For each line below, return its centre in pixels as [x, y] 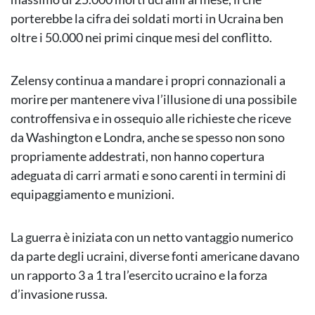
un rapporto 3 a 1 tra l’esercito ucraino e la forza [139, 275]
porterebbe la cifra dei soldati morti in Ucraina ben [147, 19]
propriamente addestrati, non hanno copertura [137, 156]
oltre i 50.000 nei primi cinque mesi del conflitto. [141, 38]
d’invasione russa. [59, 294]
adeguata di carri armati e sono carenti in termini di [148, 175]
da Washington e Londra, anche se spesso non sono [148, 137]
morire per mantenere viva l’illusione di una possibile [154, 99]
